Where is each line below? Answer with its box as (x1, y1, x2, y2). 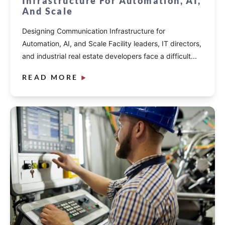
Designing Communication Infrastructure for (22, 27, 165, 36)
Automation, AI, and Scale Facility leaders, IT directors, (22, 39, 201, 48)
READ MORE (22, 73, 78, 82)
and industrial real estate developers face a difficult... (22, 52, 197, 61)
